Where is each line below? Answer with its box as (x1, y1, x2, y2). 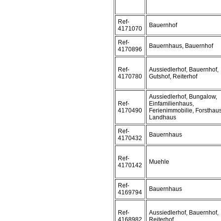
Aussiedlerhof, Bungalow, (149, 93, 217, 100)
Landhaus (149, 114, 176, 121)
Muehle (149, 158, 169, 165)
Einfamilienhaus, (149, 100, 194, 107)
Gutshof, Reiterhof (149, 73, 197, 80)
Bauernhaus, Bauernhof (149, 42, 213, 49)
